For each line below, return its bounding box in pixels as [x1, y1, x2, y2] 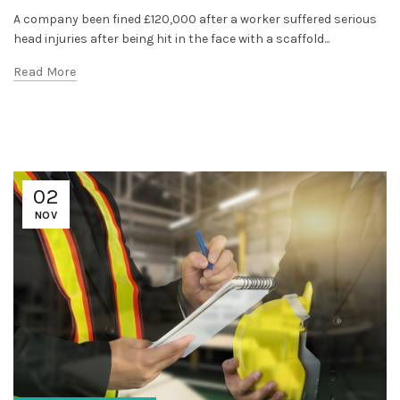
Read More [13, 63, 77, 79]
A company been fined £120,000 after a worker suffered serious [13, 11, 377, 27]
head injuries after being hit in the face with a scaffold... [13, 30, 329, 46]
